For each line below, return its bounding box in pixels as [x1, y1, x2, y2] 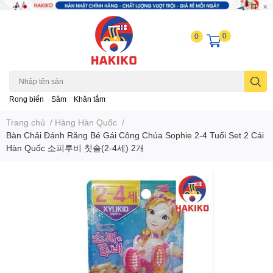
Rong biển [9, 94, 44, 104]
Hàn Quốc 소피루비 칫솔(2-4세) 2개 [6, 143, 144, 154]
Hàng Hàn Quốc [55, 117, 117, 128]
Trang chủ [6, 117, 45, 128]
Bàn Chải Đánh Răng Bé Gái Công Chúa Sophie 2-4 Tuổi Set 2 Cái [6, 130, 264, 141]
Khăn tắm [74, 94, 105, 104]
